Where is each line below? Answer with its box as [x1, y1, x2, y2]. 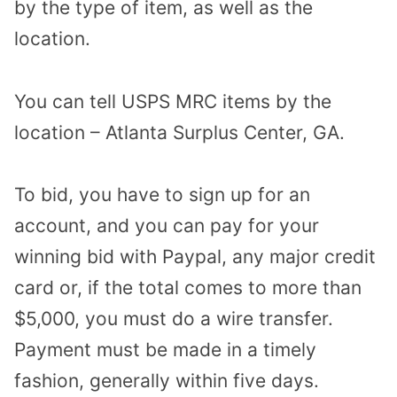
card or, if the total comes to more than [14, 276, 362, 300]
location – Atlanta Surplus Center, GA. [14, 121, 345, 144]
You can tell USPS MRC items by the [14, 90, 331, 113]
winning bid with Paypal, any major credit [14, 245, 376, 269]
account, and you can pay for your [14, 214, 319, 237]
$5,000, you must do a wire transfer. [14, 307, 333, 331]
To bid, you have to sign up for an [14, 183, 310, 206]
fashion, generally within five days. [14, 370, 319, 393]
